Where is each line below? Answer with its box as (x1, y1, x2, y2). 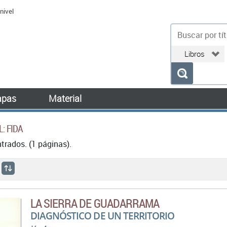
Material (49, 92, 82, 104)
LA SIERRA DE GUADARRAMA (30, 195, 159, 211)
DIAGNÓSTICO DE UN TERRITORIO (30, 209, 175, 222)
